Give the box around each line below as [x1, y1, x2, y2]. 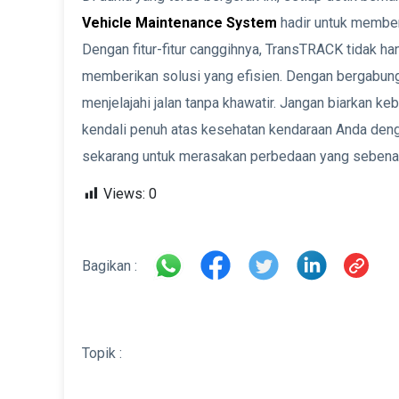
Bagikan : [82, 257, 137, 275]
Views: [103, 185, 145, 203]
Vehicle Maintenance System [82, 14, 277, 32]
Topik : [82, 345, 122, 362]
